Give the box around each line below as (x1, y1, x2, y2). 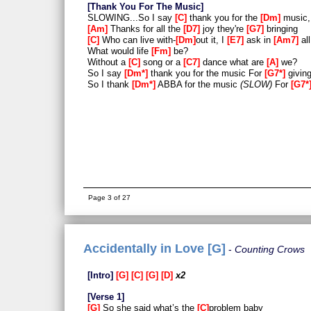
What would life (87, 45, 151, 56)
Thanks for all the (108, 23, 183, 34)
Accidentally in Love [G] (83, 241, 226, 255)
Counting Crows (234, 243, 305, 255)
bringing (264, 23, 298, 34)
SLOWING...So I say (87, 12, 175, 23)
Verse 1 (90, 292, 121, 303)
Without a (87, 56, 128, 67)
